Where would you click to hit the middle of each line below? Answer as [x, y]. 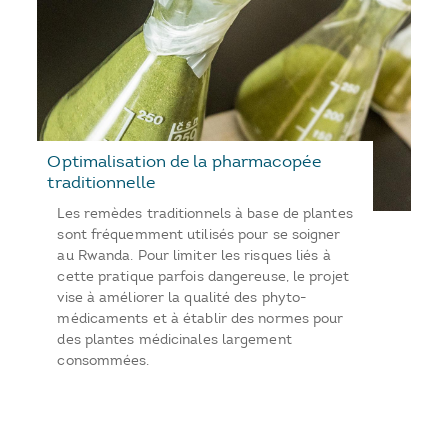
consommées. [103, 361]
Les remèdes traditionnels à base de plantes [205, 214]
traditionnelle [101, 182]
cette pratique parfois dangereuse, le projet [203, 277]
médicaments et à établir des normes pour [200, 319]
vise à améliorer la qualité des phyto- [182, 298]
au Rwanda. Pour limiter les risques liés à [194, 256]
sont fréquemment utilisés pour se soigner [199, 235]
